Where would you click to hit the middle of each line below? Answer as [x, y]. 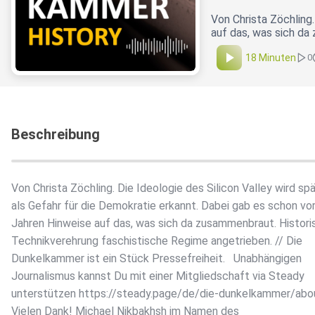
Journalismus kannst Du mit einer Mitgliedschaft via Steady [161, 276]
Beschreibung [56, 135]
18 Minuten [271, 58]
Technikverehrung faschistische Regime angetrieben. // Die [157, 241]
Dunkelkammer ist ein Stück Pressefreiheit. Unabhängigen [156, 259]
